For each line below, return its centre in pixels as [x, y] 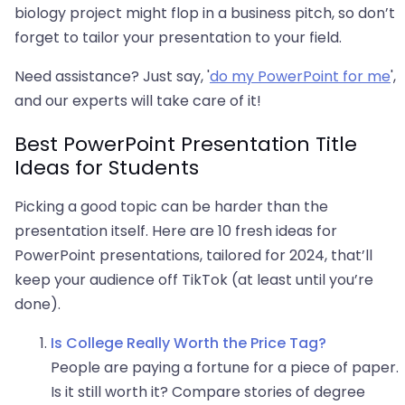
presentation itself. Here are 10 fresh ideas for [176, 231]
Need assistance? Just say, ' [112, 77]
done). [38, 305]
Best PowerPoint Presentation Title [186, 145]
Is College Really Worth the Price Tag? [188, 344]
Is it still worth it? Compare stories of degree [208, 392]
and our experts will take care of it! [138, 101]
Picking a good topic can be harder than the [171, 207]
